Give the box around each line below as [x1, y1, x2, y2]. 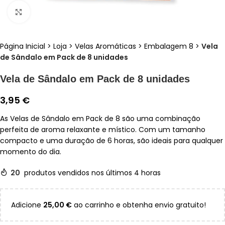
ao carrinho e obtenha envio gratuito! [72, 200, 206, 210]
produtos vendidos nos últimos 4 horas [24, 168, 161, 178]
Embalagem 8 [144, 41, 193, 52]
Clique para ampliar [30, 7, 98, 16]
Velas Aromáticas [75, 41, 136, 52]
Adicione [11, 200, 43, 210]
